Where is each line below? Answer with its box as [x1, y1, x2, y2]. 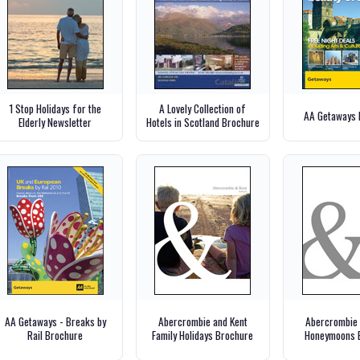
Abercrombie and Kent [157, 313, 247, 329]
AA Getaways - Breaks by [4, 313, 106, 329]
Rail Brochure [27, 326, 84, 343]
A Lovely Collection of [159, 100, 247, 117]
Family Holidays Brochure [152, 326, 254, 343]
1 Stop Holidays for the [9, 100, 102, 117]
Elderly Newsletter [18, 114, 92, 131]
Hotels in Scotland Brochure [145, 114, 260, 131]
